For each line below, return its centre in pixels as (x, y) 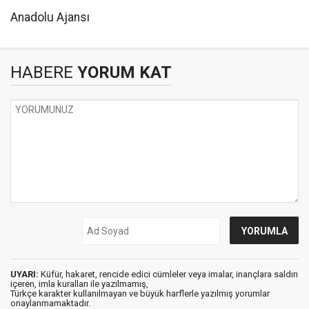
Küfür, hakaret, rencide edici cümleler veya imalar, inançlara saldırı (168, 274)
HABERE (42, 72)
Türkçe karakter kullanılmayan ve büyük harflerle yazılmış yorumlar (140, 293)
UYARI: (24, 274)
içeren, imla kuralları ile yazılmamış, (79, 284)
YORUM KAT (122, 72)
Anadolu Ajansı (50, 17)
